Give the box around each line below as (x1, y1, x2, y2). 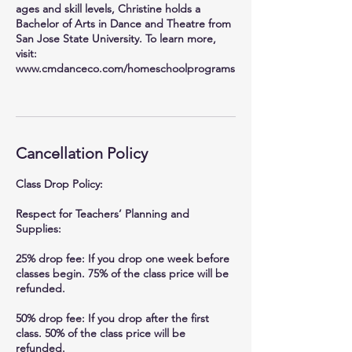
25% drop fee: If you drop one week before (16, 251, 229, 266)
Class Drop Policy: (16, 177, 103, 191)
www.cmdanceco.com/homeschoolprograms (16, 61, 235, 75)
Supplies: (16, 222, 61, 236)
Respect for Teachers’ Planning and (16, 207, 189, 221)
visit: (16, 46, 37, 60)
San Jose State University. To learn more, (16, 31, 216, 46)
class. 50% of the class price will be (16, 326, 185, 340)
